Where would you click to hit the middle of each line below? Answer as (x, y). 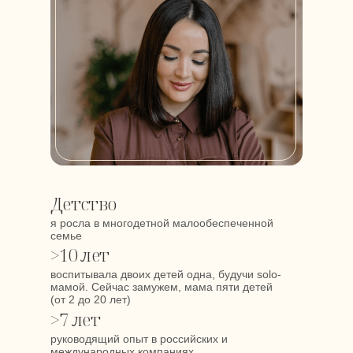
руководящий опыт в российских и (139, 339)
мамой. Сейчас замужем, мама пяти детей (162, 287)
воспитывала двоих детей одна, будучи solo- (166, 274)
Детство (84, 203)
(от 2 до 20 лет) (91, 299)
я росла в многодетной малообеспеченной (162, 223)
